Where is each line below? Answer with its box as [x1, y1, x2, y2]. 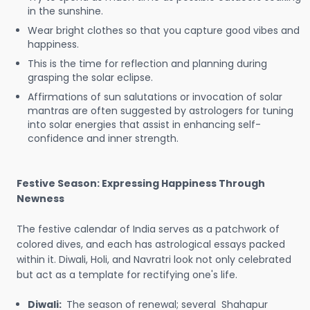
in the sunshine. [28, 4, 103, 18]
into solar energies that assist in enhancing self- [28, 118, 261, 131]
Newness [17, 192, 64, 206]
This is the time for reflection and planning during [28, 57, 267, 71]
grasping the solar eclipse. [28, 71, 153, 84]
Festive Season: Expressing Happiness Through [17, 176, 265, 190]
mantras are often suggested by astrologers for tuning [28, 104, 293, 118]
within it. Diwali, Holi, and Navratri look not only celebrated [17, 253, 291, 266]
